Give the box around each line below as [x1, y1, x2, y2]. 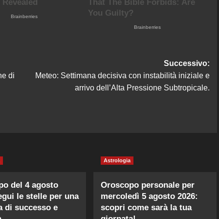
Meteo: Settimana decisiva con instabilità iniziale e [35, 71, 210, 80]
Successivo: [163, 59, 210, 67]
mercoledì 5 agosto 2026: [101, 191, 198, 201]
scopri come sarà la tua [101, 202, 192, 212]
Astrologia [104, 157, 131, 163]
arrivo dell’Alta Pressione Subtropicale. [74, 83, 210, 92]
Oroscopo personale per [101, 180, 195, 190]
